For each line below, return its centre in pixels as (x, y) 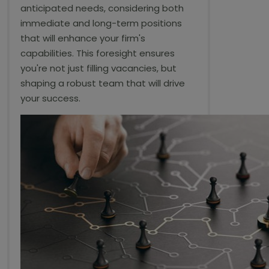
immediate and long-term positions (101, 23)
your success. (50, 98)
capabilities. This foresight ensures (98, 53)
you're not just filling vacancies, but (98, 68)
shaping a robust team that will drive (103, 83)
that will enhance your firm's (83, 38)
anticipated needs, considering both (102, 8)
